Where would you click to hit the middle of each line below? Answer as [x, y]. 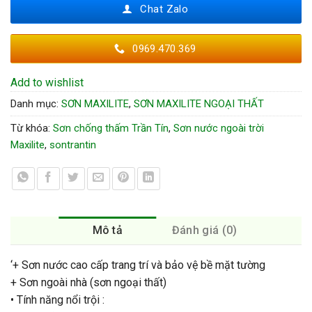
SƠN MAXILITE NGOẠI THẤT [199, 104]
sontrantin [73, 145]
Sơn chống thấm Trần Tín [111, 128]
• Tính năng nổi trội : [57, 300]
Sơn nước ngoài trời [219, 128]
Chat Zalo [164, 9]
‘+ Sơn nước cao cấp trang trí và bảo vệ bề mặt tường [138, 265]
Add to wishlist [47, 83]
